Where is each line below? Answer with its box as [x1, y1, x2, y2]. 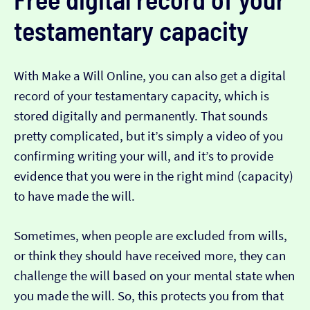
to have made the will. [14, 188, 135, 205]
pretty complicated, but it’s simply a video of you [14, 128, 283, 145]
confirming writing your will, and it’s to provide [14, 148, 273, 165]
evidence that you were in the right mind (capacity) [14, 168, 293, 185]
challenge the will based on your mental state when [14, 268, 295, 284]
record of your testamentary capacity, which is [14, 88, 269, 104]
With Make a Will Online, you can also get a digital [14, 68, 286, 84]
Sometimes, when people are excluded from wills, [14, 228, 287, 244]
